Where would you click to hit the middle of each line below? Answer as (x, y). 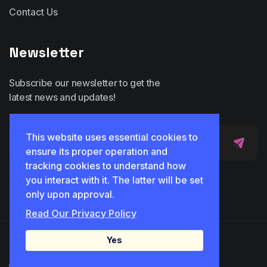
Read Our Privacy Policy (81, 213)
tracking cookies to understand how (106, 165)
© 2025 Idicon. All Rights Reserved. (133, 240)
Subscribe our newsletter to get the (85, 83)
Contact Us (33, 12)
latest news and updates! (62, 97)
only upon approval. (70, 194)
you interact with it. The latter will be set (114, 180)
